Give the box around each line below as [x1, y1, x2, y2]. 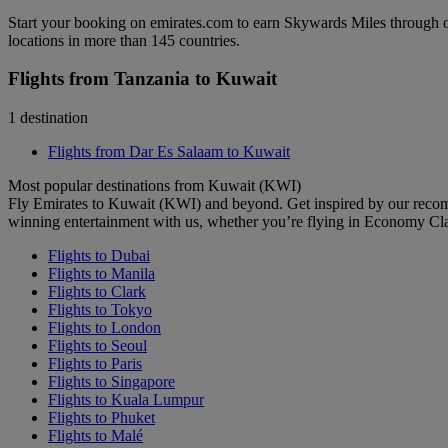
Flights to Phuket [48, 409, 155, 427]
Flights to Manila [48, 265, 155, 283]
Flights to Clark [48, 283, 146, 301]
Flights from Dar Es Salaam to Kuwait [48, 143, 290, 161]
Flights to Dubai [48, 247, 150, 265]
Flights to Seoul [48, 337, 147, 355]
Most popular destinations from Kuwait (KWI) [8, 177, 301, 195]
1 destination [8, 109, 88, 127]
